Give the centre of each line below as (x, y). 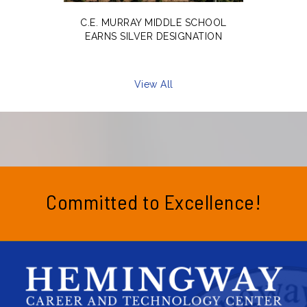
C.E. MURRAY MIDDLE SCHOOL (153, 22)
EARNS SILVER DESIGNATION (153, 36)
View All (153, 84)
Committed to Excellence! (153, 201)
